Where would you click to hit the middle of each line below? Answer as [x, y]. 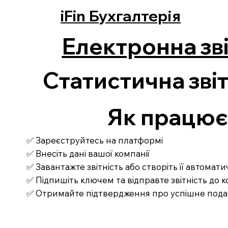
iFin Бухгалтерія [121, 16]
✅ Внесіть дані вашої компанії [88, 154]
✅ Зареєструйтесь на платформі [95, 140]
